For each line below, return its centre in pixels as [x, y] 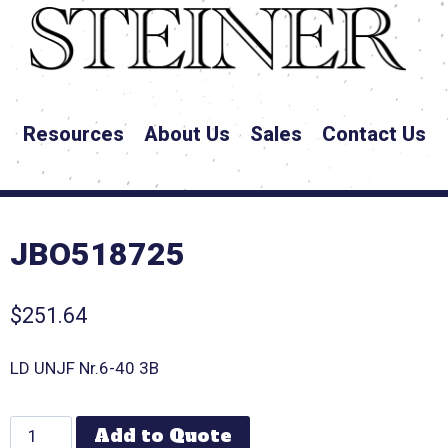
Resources [73, 134]
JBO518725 [98, 254]
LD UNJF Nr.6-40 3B [85, 367]
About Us [186, 134]
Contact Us [373, 134]
